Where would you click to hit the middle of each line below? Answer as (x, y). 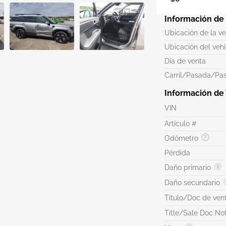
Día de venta (185, 61)
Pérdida (178, 153)
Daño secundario (192, 183)
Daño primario (188, 167)
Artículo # (181, 124)
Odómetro (182, 138)
